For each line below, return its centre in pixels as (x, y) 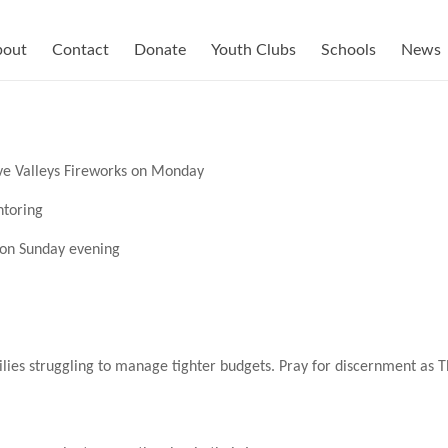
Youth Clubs (253, 50)
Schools (348, 50)
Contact (80, 50)
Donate (160, 50)
